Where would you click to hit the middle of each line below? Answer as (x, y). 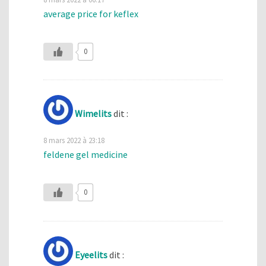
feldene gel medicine (85, 155)
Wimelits (93, 114)
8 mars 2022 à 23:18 (74, 140)
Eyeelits (91, 255)
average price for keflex (91, 13)
